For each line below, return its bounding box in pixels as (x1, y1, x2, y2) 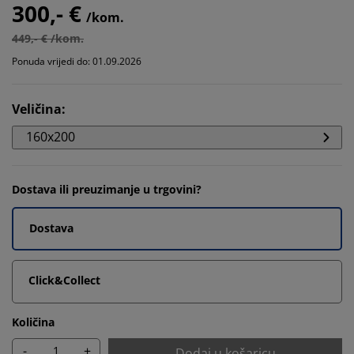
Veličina (12, 100, 62, 118)
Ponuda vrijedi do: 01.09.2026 (12, 55, 141, 68)
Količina (12, 314, 55, 330)
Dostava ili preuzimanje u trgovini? (12, 182, 201, 197)
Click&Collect (28, 273, 100, 288)
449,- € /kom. (12, 31, 84, 46)
